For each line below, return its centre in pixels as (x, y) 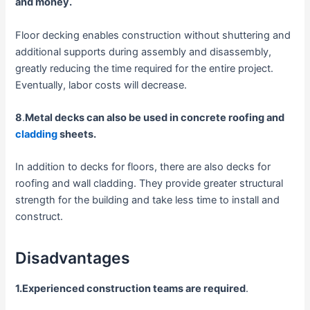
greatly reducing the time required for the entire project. (145, 68)
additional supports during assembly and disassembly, (144, 52)
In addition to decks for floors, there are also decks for (143, 167)
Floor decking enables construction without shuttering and (153, 35)
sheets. (77, 134)
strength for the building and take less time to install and (148, 200)
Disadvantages (73, 258)
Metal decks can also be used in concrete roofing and (155, 117)
